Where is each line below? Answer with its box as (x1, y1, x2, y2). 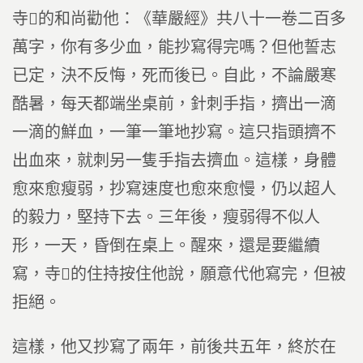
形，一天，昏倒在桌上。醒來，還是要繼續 (12, 237, 320, 254)
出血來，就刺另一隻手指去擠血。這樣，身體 (12, 152, 336, 169)
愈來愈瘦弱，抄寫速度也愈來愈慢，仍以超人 (12, 180, 336, 198)
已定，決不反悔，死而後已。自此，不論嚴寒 (12, 66, 336, 84)
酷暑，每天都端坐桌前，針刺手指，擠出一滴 (12, 95, 336, 113)
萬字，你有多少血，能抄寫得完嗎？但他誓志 (12, 38, 336, 56)
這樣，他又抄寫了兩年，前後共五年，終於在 (12, 338, 336, 356)
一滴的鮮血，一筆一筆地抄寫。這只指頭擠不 (12, 123, 336, 141)
